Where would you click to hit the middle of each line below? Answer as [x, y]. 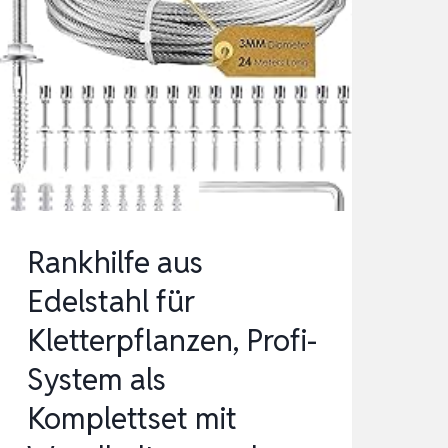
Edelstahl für [110, 302]
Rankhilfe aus [114, 263]
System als [96, 380]
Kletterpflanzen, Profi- [171, 341]
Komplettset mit [131, 419]
